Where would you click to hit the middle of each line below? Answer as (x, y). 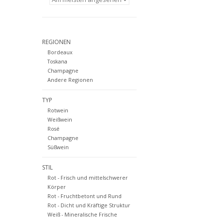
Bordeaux (60, 52)
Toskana (57, 62)
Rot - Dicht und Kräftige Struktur (89, 205)
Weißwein (60, 120)
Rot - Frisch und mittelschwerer (87, 178)
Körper (56, 187)
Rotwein (58, 110)
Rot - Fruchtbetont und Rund (84, 196)
